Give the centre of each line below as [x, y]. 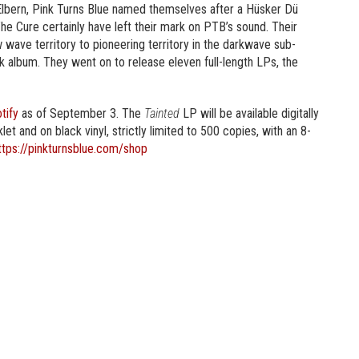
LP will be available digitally [249, 113]
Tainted [162, 113]
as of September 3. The [81, 113]
